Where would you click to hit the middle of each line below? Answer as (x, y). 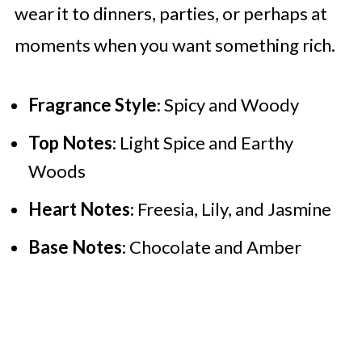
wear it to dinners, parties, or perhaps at (170, 13)
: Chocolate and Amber (211, 246)
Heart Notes (79, 208)
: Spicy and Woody (227, 104)
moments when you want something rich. (175, 44)
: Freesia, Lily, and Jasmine (230, 208)
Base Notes (75, 246)
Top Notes (70, 142)
